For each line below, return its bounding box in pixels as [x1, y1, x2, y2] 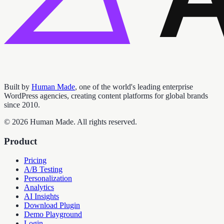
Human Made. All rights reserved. [28, 117, 137, 126]
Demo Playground [24, 210, 82, 219]
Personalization [24, 174, 72, 183]
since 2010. [4, 100, 40, 109]
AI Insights [24, 192, 59, 201]
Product [4, 135, 37, 146]
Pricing [24, 156, 46, 165]
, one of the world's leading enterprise [75, 82, 193, 91]
